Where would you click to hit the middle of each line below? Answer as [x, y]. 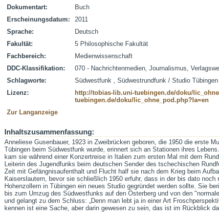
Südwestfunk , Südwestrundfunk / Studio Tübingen [146, 80]
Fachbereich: [26, 56]
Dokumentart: [27, 7]
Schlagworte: [27, 80]
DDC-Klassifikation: [36, 68]
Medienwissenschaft [104, 56]
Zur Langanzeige [32, 112]
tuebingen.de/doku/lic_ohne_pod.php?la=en [142, 100]
